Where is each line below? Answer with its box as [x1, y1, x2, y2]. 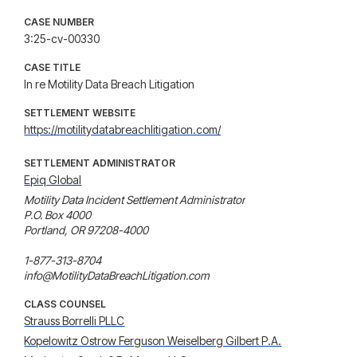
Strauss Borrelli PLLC [24, 314, 125, 328]
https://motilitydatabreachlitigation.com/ [24, 123, 222, 136]
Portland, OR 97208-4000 [24, 223, 149, 237]
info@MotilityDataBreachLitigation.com [24, 269, 210, 282]
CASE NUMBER [24, 16, 95, 28]
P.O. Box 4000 [24, 208, 92, 222]
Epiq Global [24, 173, 82, 186]
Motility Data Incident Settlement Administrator [24, 193, 246, 206]
